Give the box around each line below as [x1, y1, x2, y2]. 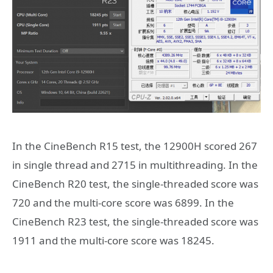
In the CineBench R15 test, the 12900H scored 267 [12, 138, 257, 153]
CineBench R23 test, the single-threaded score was [12, 214, 258, 229]
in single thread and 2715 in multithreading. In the [12, 157, 258, 172]
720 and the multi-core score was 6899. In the [12, 195, 234, 210]
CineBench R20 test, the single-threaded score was [12, 176, 258, 191]
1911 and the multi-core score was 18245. [12, 233, 214, 247]
